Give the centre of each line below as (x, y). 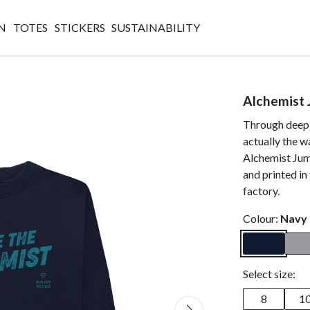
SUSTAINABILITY (156, 27)
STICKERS (80, 27)
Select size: (269, 274)
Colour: (262, 218)
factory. (261, 191)
